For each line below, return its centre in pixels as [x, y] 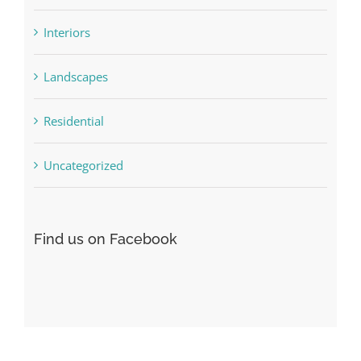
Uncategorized [83, 165]
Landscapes [75, 76]
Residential [73, 120]
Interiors [66, 32]
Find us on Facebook [105, 239]
